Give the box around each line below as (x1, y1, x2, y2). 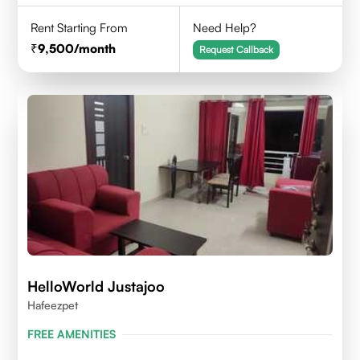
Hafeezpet (27, 298, 79, 312)
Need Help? (193, 20, 257, 35)
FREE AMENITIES (27, 327, 117, 341)
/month (74, 41, 117, 56)
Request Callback (199, 43, 274, 55)
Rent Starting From (31, 20, 129, 35)
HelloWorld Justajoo (27, 277, 166, 295)
